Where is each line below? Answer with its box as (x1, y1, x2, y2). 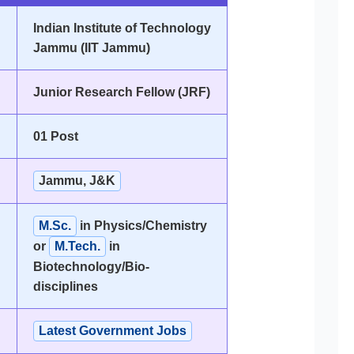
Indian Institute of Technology (32, 21, 211, 36)
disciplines (32, 280, 98, 294)
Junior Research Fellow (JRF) (32, 85, 210, 100)
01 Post (32, 130, 78, 144)
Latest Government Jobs (38, 324, 186, 338)
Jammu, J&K (38, 174, 115, 188)
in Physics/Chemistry (76, 219, 207, 233)
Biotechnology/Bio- (32, 260, 149, 274)
